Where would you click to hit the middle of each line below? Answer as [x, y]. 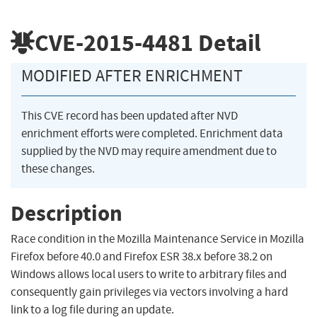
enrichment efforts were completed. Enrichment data [152, 134]
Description [67, 213]
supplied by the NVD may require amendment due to [149, 151]
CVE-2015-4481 [114, 42]
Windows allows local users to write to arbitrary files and [149, 275]
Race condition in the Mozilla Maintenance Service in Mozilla [157, 239]
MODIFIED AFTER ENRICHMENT [132, 76]
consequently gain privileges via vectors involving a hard [149, 292]
